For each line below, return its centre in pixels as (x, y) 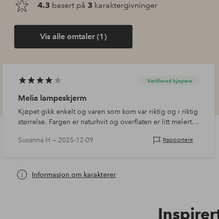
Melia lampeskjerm (53, 98)
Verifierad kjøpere (170, 81)
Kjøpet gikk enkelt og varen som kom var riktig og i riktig (108, 111)
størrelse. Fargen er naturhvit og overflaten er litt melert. (106, 121)
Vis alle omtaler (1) (74, 36)
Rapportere (178, 140)
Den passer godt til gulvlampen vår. (74, 132)
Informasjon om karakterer (74, 174)
